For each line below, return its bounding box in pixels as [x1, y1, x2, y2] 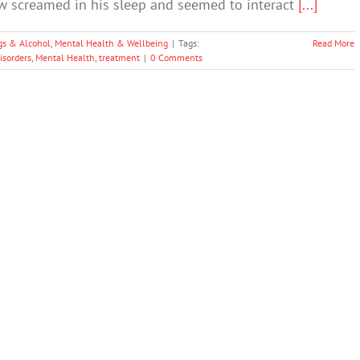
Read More [313, 36, 354, 49]
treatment [99, 51, 140, 63]
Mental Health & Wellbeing [55, 36, 168, 49]
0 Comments [150, 51, 202, 63]
